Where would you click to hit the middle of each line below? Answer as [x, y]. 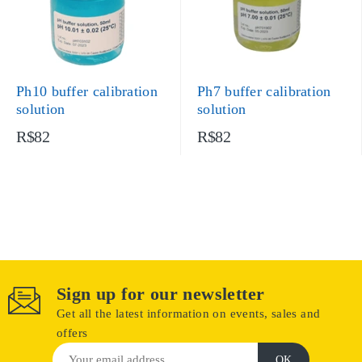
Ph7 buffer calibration [264, 91]
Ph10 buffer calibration [87, 91]
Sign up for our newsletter [161, 294]
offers [72, 333]
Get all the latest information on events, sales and [189, 314]
